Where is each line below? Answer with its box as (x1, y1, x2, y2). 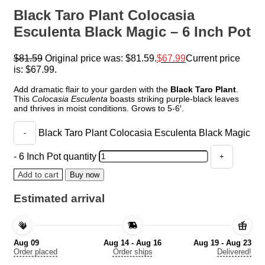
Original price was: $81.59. (45, 52, 157, 63)
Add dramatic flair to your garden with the (14, 84, 170, 94)
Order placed (14, 247, 57, 256)
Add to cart (18, 169, 59, 179)
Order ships (112, 247, 153, 256)
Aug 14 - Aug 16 (104, 238, 161, 247)
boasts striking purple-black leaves (108, 93, 239, 104)
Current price (186, 52, 240, 63)
